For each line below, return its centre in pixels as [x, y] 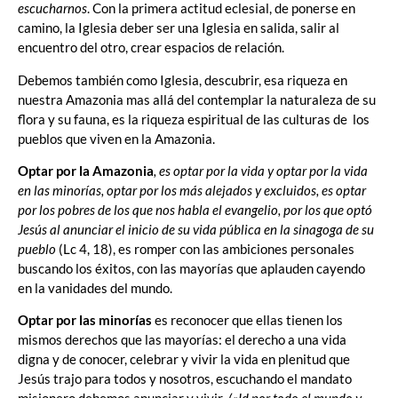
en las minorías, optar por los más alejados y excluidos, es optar [192, 190]
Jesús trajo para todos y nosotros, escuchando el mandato [185, 379]
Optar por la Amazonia [86, 170]
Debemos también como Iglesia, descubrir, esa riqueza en [183, 80]
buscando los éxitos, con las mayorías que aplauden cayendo [191, 268]
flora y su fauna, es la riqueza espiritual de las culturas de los [194, 119]
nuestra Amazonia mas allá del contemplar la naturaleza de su [197, 99]
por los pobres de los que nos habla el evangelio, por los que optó [195, 209]
